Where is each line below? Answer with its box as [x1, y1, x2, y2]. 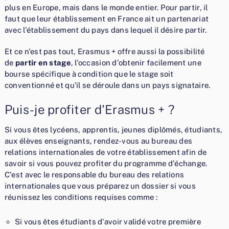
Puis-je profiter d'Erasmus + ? [4, 102, 175, 117]
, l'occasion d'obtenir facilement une [71, 58, 201, 67]
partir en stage [15, 58, 71, 67]
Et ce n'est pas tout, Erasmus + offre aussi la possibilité [4, 47, 205, 56]
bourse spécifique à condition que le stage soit [4, 70, 174, 79]
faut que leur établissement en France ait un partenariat [4, 14, 209, 24]
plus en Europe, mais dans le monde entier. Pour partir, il [4, 3, 208, 12]
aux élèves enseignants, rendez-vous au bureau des [4, 136, 193, 146]
